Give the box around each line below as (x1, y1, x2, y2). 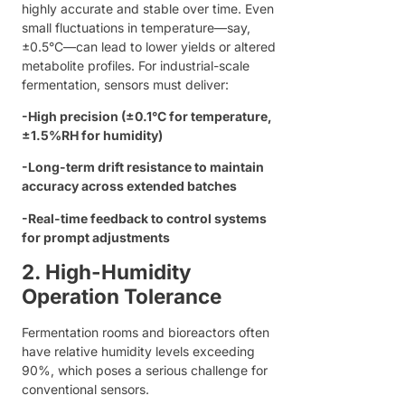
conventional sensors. (22, 381, 149, 398)
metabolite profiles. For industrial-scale (22, 57, 250, 73)
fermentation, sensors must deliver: (22, 76, 229, 92)
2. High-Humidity (22, 259, 192, 285)
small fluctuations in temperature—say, (22, 19, 250, 35)
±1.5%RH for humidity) (22, 127, 163, 144)
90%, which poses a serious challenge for (22, 363, 268, 379)
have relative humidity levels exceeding (22, 344, 255, 360)
